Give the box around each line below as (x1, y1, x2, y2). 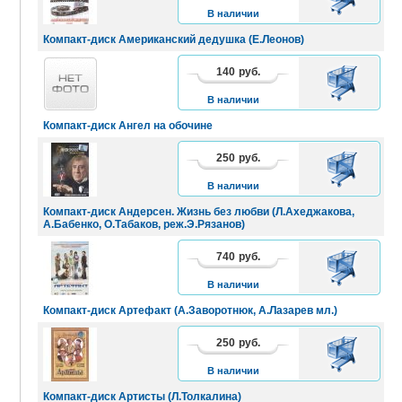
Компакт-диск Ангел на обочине (43, 118, 213, 132)
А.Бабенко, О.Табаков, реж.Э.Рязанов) (43, 217, 245, 231)
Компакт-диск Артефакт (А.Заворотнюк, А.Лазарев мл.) (43, 303, 337, 317)
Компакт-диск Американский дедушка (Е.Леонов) (43, 32, 304, 46)
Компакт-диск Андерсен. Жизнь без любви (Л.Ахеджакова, (43, 205, 354, 218)
